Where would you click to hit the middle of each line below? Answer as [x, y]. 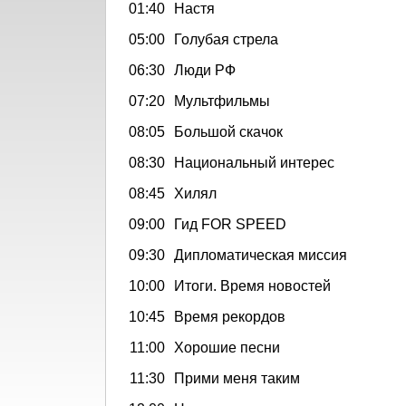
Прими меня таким [237, 378]
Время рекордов [230, 316]
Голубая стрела [226, 39]
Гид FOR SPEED [230, 224]
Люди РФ [205, 70]
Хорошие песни [227, 347]
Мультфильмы [222, 101]
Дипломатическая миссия [261, 255]
